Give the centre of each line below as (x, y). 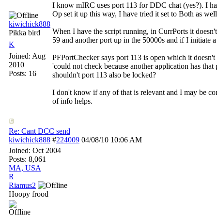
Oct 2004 (47, 150)
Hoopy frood (29, 194)
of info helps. (72, 101)
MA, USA (25, 168)
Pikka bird (24, 33)
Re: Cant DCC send (39, 131)
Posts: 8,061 (27, 159)
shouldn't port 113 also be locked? (104, 75)
